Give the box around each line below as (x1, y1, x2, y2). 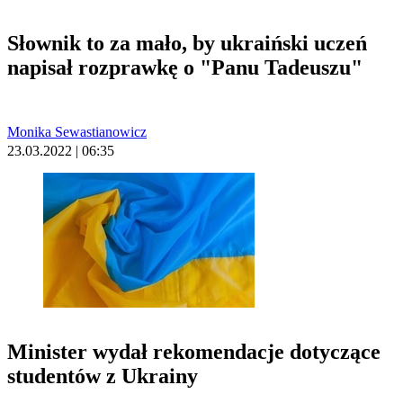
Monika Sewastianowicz (7, 124, 147, 140)
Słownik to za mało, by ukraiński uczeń (7, 31, 367, 56)
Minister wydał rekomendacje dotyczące (7, 340, 381, 364)
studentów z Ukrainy (7, 364, 198, 389)
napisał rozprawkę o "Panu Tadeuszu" (7, 56, 363, 80)
